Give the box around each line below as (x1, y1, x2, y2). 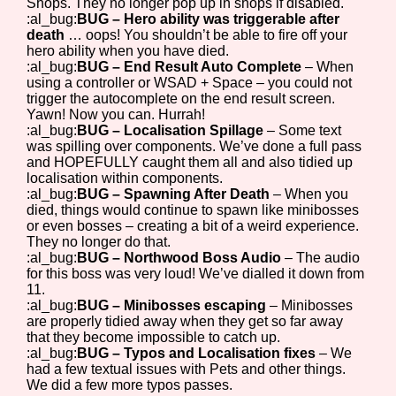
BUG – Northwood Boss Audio (77, 249, 286, 265)
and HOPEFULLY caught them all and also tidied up (27, 154, 354, 170)
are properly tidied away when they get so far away (27, 313, 344, 329)
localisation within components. (27, 170, 224, 186)
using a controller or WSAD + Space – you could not (27, 74, 353, 90)
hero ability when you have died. (27, 42, 230, 58)
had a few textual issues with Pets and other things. (27, 361, 346, 377)
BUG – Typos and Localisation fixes (77, 345, 320, 361)
